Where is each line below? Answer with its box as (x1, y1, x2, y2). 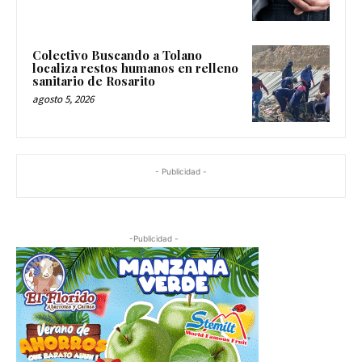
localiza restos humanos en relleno (32, 59, 238, 76)
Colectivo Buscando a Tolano (32, 46, 202, 63)
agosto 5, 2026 (32, 91, 94, 106)
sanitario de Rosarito (32, 72, 155, 89)
